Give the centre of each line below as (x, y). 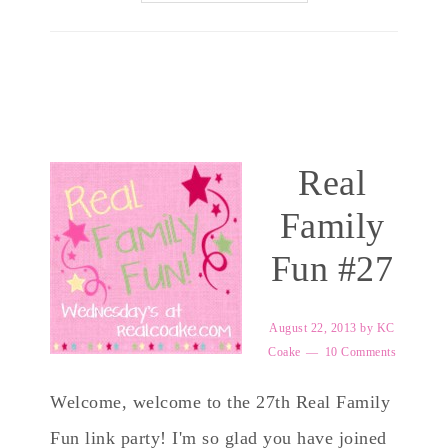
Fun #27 (332, 269)
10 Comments (360, 352)
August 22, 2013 (313, 328)
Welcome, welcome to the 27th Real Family (220, 402)
